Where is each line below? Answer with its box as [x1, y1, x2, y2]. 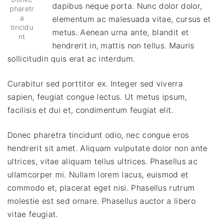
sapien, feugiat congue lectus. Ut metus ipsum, [7, 92, 187, 102]
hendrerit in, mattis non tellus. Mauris [52, 41, 195, 51]
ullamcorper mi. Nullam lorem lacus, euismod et [7, 170, 189, 180]
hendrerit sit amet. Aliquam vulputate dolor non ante [7, 143, 208, 153]
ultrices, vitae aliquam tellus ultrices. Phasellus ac [7, 156, 197, 167]
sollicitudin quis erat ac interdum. [7, 54, 135, 64]
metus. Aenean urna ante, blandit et [52, 27, 189, 38]
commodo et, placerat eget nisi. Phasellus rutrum [7, 183, 195, 193]
